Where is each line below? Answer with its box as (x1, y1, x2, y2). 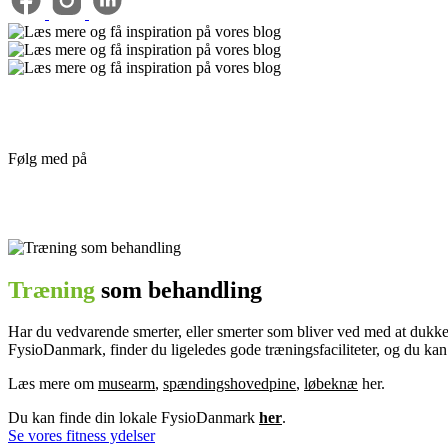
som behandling (95, 276, 262, 303)
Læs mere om (8, 375, 98, 393)
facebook (91, 149, 152, 167)
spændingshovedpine (163, 375, 296, 393)
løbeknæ (304, 375, 358, 393)
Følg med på (8, 149, 91, 167)
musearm (98, 375, 155, 393)
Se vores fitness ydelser (8, 427, 155, 445)
